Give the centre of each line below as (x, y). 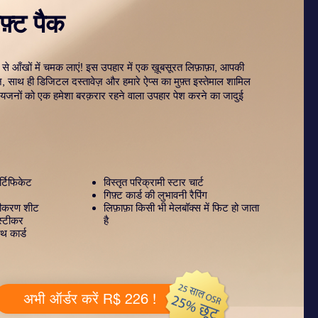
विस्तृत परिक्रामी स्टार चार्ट (154, 182)
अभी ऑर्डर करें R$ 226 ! (89, 298)
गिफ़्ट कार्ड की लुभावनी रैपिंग (155, 195)
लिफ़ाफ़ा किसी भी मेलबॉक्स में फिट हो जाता (181, 208)
